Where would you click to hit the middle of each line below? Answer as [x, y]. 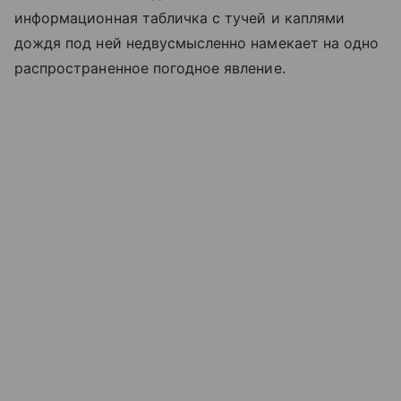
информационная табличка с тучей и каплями [179, 17]
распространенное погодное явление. [150, 68]
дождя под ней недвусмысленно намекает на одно [197, 43]
